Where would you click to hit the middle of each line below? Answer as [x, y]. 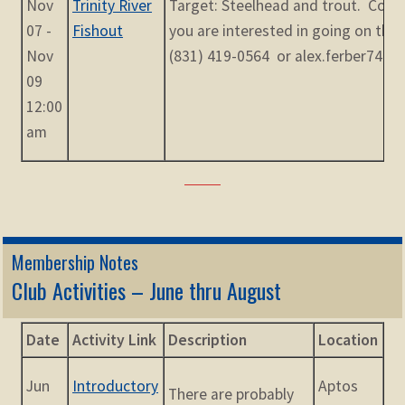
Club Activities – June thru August [146, 291]
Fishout [98, 31]
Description [208, 340]
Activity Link [115, 340]
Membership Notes [75, 263]
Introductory [116, 386]
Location [348, 340]
